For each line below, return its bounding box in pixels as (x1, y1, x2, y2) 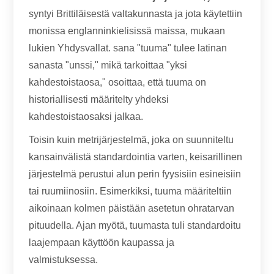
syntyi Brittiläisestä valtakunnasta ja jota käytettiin (29, 9, 243, 19)
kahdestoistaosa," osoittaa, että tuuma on (29, 77, 207, 87)
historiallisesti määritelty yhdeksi (29, 94, 169, 105)
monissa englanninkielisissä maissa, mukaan (29, 26, 226, 36)
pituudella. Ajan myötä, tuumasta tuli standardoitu (29, 220, 242, 231)
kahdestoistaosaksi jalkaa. (29, 111, 144, 122)
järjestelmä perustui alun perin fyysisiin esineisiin (29, 169, 242, 179)
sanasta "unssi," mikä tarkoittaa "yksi (29, 60, 188, 70)
